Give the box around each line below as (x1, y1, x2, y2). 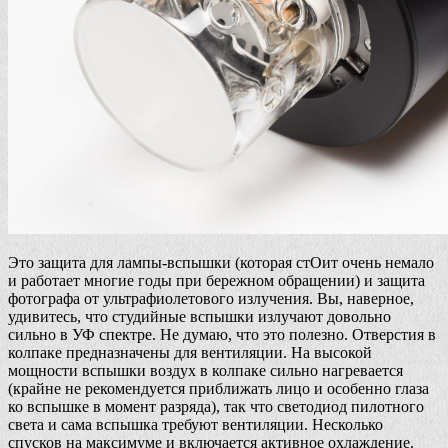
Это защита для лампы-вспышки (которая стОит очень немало (8, 254, 434, 272)
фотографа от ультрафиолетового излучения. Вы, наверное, (8, 290, 414, 308)
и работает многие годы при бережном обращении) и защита (8, 272, 425, 290)
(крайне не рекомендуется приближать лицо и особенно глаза (8, 380, 429, 398)
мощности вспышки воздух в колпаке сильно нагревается (8, 362, 403, 380)
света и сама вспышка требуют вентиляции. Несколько (8, 416, 383, 434)
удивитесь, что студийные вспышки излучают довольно (8, 308, 391, 326)
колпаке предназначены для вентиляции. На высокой (8, 344, 372, 362)
